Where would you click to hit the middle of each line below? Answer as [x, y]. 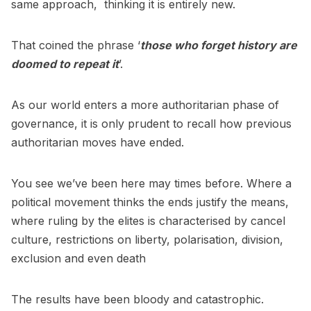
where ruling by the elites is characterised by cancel [148, 221]
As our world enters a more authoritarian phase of [145, 105]
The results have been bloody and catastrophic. [137, 300]
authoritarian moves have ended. [98, 143]
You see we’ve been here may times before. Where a [151, 184]
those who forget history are [219, 45]
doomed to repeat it [65, 64]
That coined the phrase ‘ [76, 45]
